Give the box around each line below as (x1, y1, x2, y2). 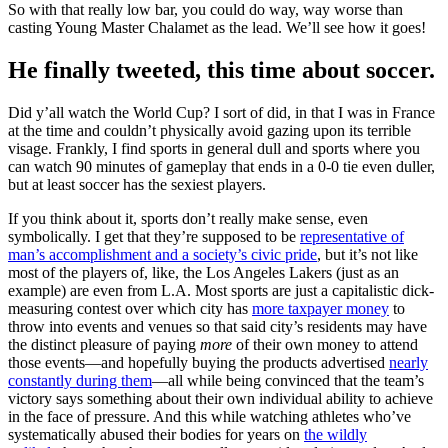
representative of (300, 227, 404, 245)
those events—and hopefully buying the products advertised (8, 353, 389, 371)
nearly (389, 353, 428, 371)
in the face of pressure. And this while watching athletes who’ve (8, 407, 411, 425)
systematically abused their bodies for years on (8, 425, 304, 443)
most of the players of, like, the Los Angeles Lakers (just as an (8, 263, 399, 281)
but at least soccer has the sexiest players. (8, 175, 266, 193)
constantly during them (8, 371, 152, 389)
